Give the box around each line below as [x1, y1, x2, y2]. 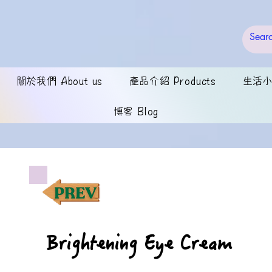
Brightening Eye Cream [46, 230, 233, 260]
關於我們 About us [16, 73, 103, 87]
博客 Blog [113, 104, 159, 117]
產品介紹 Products [129, 73, 217, 87]
